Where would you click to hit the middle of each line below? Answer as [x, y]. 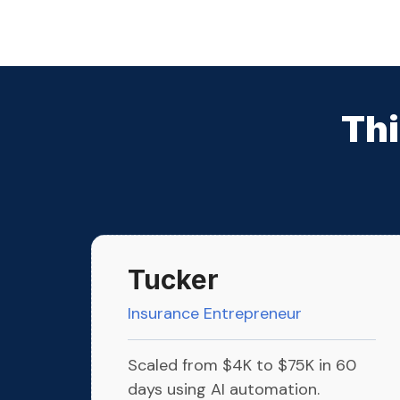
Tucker [173, 280]
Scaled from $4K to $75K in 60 [242, 366]
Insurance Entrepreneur [215, 314]
